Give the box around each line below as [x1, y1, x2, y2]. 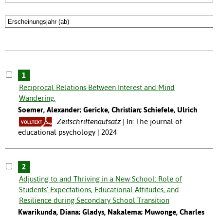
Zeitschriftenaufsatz [56, 117, 121, 126]
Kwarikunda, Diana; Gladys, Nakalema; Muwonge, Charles [18, 208, 204, 217]
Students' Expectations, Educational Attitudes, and [18, 185, 179, 194]
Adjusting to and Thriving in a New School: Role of [18, 175, 182, 183]
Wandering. [18, 94, 55, 103]
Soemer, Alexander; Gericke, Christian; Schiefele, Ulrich [18, 106, 198, 114]
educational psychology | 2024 [18, 128, 117, 137]
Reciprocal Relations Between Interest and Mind [18, 83, 175, 92]
